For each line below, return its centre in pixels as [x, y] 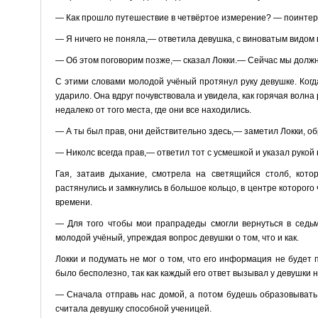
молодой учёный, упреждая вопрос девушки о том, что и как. [177, 237]
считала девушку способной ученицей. [133, 308]
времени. [73, 202]
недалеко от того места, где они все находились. [153, 110]
